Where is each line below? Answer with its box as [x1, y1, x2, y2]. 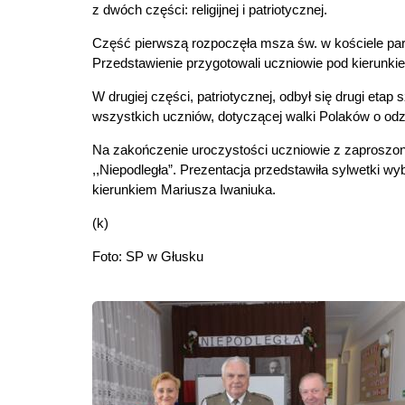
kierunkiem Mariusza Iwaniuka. [92, 182, 276, 198]
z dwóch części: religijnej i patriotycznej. [92, 2, 327, 18]
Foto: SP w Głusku [92, 249, 203, 265]
